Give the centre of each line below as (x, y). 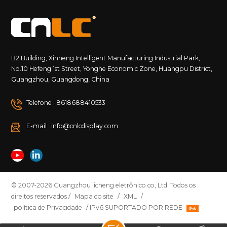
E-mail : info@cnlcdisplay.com (72, 126)
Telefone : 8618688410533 (66, 103)
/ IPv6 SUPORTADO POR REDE (135, 208)
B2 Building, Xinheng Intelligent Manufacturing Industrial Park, (106, 58)
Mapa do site (94, 197)
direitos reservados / (42, 197)
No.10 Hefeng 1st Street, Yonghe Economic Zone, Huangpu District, (112, 69)
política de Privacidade (48, 208)
